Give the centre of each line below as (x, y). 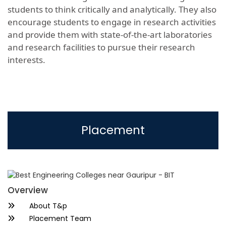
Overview (28, 190)
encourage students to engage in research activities (112, 22)
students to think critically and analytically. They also (112, 10)
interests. (26, 60)
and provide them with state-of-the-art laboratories (110, 35)
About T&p (47, 206)
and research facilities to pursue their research (101, 47)
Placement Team (59, 219)
